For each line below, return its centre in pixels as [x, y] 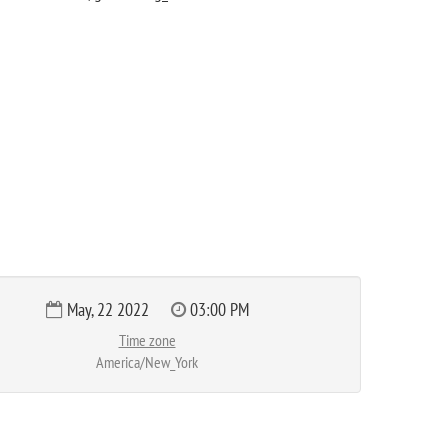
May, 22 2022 [107, 309]
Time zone [147, 340]
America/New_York [147, 362]
